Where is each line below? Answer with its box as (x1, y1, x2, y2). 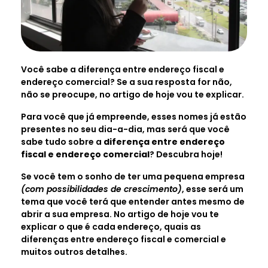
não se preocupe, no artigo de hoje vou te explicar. (21, 88, 244, 100)
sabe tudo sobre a (21, 135, 103, 148)
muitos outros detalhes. (21, 245, 129, 258)
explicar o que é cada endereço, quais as (21, 220, 201, 233)
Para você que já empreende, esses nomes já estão (21, 110, 246, 123)
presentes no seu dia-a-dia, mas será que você (21, 123, 230, 135)
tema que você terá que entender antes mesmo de (21, 195, 245, 208)
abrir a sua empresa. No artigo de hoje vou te (21, 208, 219, 220)
